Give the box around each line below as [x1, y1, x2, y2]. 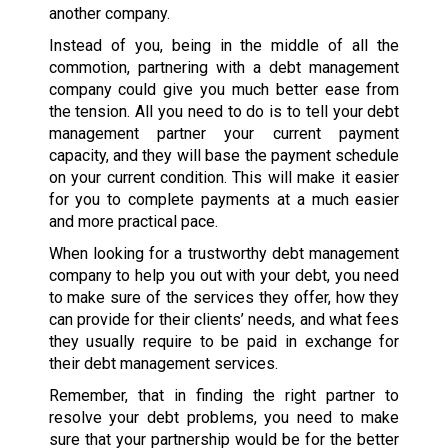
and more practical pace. [48, 211, 218, 231]
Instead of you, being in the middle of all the [48, 35, 400, 55]
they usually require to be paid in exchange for [48, 331, 400, 351]
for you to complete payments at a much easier [48, 189, 400, 209]
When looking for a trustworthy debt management [48, 243, 400, 263]
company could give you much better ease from [48, 79, 400, 99]
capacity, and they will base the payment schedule [48, 145, 400, 165]
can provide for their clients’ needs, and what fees [48, 309, 400, 329]
